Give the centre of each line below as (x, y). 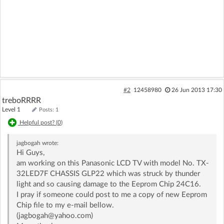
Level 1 (16, 109)
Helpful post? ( (38, 123)
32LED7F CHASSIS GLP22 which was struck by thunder (108, 174)
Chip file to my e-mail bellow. (65, 205)
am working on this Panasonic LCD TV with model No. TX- (112, 163)
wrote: (49, 143)
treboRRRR (21, 100)
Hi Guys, (30, 153)
